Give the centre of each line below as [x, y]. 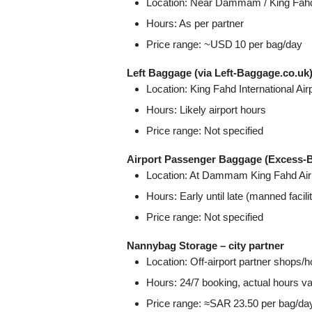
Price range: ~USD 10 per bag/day [224, 44]
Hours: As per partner [195, 23]
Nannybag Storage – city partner [205, 245]
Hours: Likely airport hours [206, 109]
